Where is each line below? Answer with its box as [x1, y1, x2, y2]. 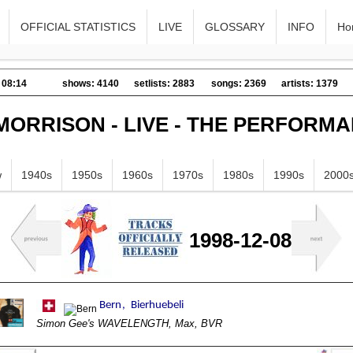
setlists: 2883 [134, 78, 195, 89]
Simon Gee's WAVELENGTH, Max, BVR [36, 318, 222, 330]
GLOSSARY [205, 20, 266, 33]
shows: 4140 [62, 78, 119, 89]
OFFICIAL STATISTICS [20, 20, 136, 33]
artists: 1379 [281, 78, 338, 89]
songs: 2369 [211, 78, 266, 89]
